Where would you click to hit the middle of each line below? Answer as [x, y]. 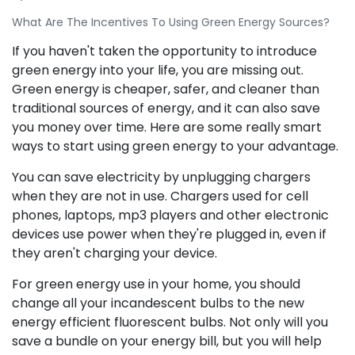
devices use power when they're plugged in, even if [169, 234]
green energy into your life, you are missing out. [158, 70]
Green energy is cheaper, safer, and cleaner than [166, 89]
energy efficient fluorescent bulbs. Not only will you [170, 322]
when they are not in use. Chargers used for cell [160, 196]
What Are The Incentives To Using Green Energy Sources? [171, 22]
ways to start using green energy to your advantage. [175, 146]
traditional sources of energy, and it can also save [166, 108]
